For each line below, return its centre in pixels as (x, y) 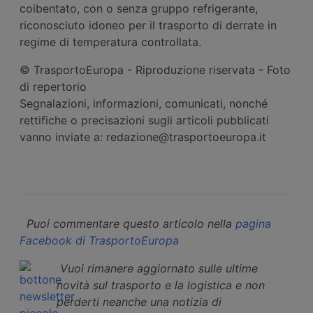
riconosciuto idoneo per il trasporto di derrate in (148, 25)
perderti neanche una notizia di (139, 301)
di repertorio (53, 86)
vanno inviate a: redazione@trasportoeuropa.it (143, 137)
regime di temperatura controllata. (110, 42)
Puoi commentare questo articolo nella (131, 223)
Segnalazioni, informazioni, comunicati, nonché (144, 103)
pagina (253, 223)
